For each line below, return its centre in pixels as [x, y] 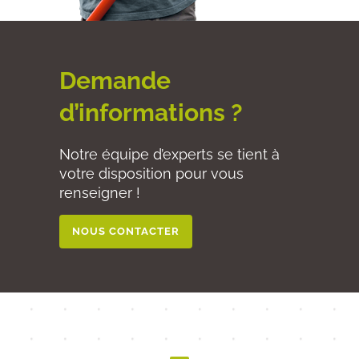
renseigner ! [100, 193]
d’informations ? [151, 113]
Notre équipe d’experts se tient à [169, 155]
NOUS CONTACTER [126, 232]
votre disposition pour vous [151, 174]
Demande [115, 81]
